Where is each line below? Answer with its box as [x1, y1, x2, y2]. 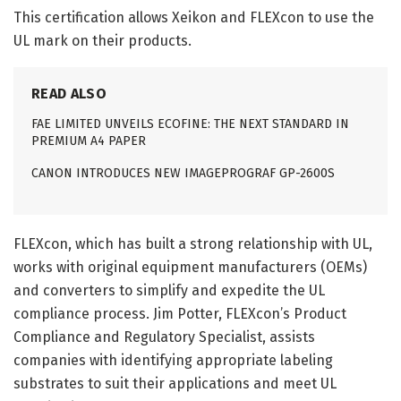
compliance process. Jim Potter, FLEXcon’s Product [13, 304, 346, 322]
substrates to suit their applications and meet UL [13, 374, 337, 392]
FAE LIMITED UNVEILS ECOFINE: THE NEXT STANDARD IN [31, 115, 349, 132]
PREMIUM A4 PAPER [31, 132, 146, 149]
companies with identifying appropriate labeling [13, 351, 333, 369]
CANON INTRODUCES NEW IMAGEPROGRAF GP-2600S [31, 165, 335, 181]
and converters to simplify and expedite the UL [13, 281, 325, 299]
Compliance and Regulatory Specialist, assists [13, 328, 315, 346]
